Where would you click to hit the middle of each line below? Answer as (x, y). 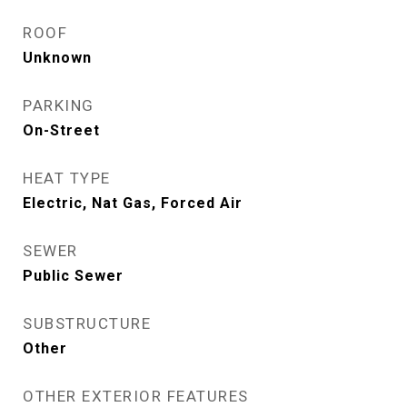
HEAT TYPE (67, 178)
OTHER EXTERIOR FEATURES (136, 396)
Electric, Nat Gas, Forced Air (133, 203)
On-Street (61, 130)
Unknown (57, 58)
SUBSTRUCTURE (87, 323)
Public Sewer (73, 276)
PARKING (59, 105)
